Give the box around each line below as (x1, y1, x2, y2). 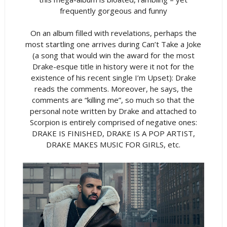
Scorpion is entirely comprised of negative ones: (29, 117, 197, 127)
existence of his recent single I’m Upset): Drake (30, 72, 196, 83)
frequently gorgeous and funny (59, 5, 167, 16)
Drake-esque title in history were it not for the (32, 61, 195, 71)
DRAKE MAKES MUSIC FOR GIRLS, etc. (46, 139, 181, 149)
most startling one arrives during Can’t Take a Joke (25, 39, 202, 49)
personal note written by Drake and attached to (30, 105, 197, 116)
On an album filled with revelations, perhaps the (30, 27, 197, 38)
